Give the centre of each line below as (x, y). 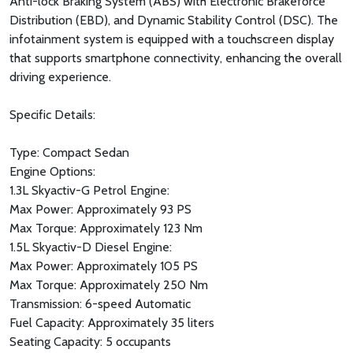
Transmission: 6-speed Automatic (100, 304)
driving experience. (60, 77)
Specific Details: (52, 115)
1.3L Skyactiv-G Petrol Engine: (89, 191)
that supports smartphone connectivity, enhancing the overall (176, 58)
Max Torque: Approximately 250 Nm (109, 285)
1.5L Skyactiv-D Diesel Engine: (91, 247)
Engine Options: (52, 172)
